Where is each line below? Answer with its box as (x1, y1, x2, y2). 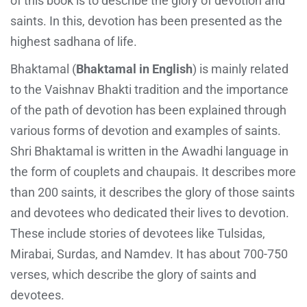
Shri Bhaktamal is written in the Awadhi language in (10, 143, 288, 158)
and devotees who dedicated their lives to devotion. (10, 205, 289, 220)
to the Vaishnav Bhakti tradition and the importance (10, 82, 288, 97)
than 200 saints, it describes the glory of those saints (10, 184, 295, 199)
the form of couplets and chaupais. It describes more (10, 164, 296, 179)
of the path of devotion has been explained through (10, 102, 286, 117)
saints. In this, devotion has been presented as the (10, 13, 282, 28)
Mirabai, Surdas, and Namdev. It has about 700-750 (10, 246, 288, 261)
